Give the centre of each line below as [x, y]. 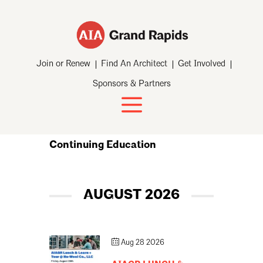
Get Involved [202, 65]
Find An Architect [134, 65]
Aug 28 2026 [143, 243]
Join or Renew [64, 65]
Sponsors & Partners [131, 85]
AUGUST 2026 [131, 196]
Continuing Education [103, 145]
